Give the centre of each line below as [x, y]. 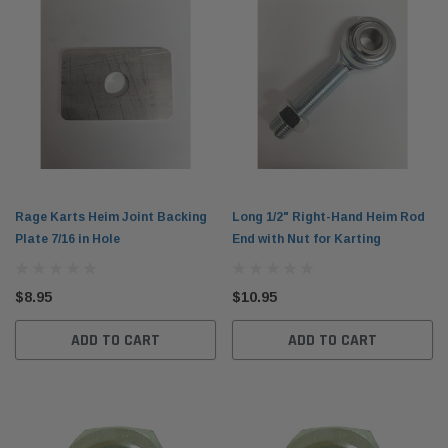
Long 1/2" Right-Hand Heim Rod [328, 217]
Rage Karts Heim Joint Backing [111, 217]
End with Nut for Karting [306, 239]
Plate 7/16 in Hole [67, 239]
